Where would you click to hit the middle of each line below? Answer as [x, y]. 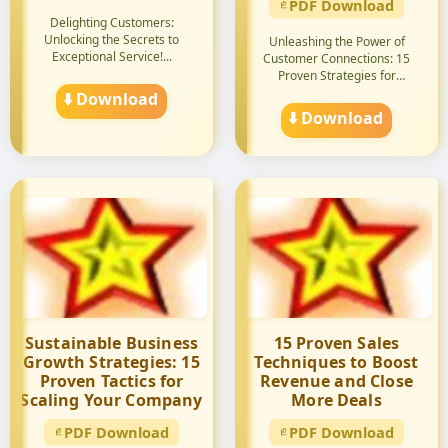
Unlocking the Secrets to [111, 39]
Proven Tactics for [111, 381]
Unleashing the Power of [336, 41]
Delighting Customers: [111, 22]
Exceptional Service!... [111, 56]
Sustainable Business [111, 343]
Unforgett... [336, 92]
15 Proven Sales [336, 343]
